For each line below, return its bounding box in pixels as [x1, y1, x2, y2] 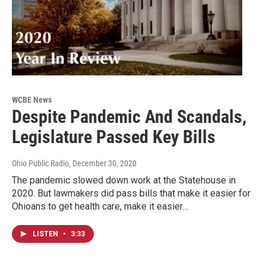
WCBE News [12, 95, 52, 105]
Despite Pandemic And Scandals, [12, 106, 246, 128]
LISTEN [33, 230, 60, 239]
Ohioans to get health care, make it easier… [12, 201, 188, 213]
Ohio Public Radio [12, 159, 69, 169]
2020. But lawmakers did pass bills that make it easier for [12, 188, 251, 199]
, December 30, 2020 [69, 159, 137, 169]
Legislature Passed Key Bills [12, 126, 216, 148]
